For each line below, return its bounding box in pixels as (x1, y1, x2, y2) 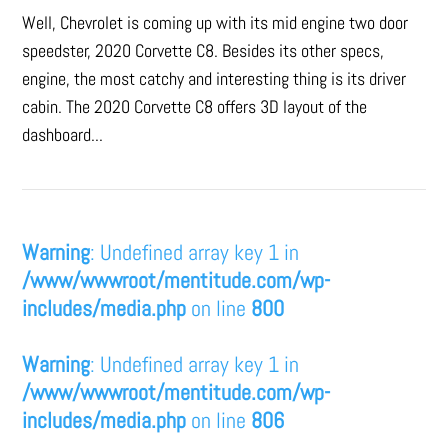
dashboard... (22, 122, 104, 146)
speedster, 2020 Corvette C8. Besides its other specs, (22, 38, 385, 62)
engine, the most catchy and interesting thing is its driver (22, 66, 407, 90)
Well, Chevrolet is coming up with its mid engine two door (22, 10, 409, 34)
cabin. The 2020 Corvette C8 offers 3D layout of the (22, 94, 368, 118)
